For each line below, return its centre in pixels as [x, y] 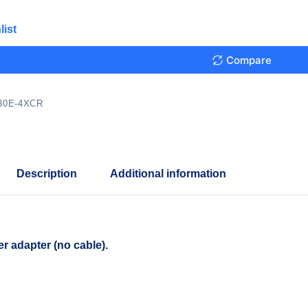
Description [47, 173]
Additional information [168, 173]
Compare [249, 60]
